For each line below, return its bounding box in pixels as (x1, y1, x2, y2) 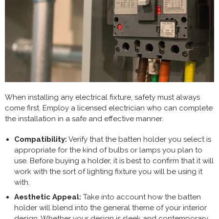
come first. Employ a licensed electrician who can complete (5, 103, 213, 112)
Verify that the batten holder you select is (66, 134, 211, 144)
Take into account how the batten (81, 192, 201, 201)
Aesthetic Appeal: (14, 192, 81, 201)
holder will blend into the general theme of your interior (14, 203, 207, 212)
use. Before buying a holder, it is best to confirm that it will (14, 156, 214, 165)
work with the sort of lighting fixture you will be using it (14, 167, 202, 176)
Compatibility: (14, 134, 67, 144)
